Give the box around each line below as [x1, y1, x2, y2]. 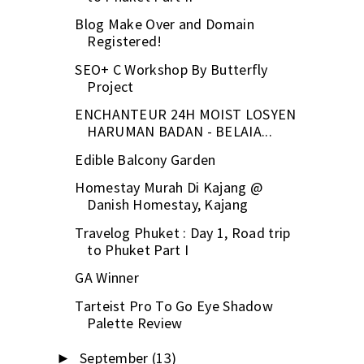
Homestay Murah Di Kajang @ [75, 178, 263, 197]
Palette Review [87, 313, 183, 332]
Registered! [87, 32, 162, 51]
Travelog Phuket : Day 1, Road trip [75, 223, 291, 242]
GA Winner [75, 268, 140, 288]
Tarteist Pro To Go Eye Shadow [75, 296, 274, 315]
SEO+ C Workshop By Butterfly [75, 59, 268, 79]
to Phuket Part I [87, 240, 189, 259]
